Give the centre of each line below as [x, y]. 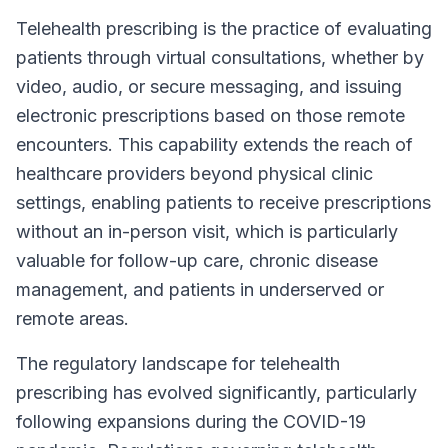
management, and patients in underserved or [200, 289]
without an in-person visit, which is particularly [207, 231]
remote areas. [72, 318]
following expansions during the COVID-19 [191, 421]
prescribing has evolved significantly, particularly [216, 392]
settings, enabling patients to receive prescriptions [223, 202]
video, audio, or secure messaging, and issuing [209, 86]
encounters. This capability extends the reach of [214, 144]
